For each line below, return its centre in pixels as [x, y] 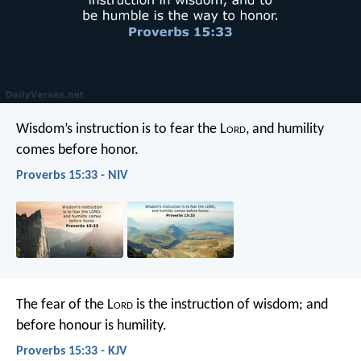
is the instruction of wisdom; [218, 305]
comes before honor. [77, 150]
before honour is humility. [91, 326]
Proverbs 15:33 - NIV [72, 175]
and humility [286, 129]
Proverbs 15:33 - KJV [71, 351]
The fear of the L [65, 305]
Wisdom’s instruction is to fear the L [121, 129]
